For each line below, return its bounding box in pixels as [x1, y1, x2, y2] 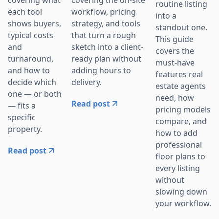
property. [8, 123, 42, 134]
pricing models [155, 104, 211, 115]
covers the [155, 45, 194, 56]
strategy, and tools [71, 18, 140, 29]
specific [8, 111, 36, 123]
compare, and [155, 115, 207, 127]
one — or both [8, 88, 62, 99]
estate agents [155, 80, 206, 91]
